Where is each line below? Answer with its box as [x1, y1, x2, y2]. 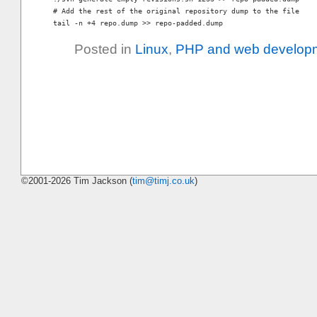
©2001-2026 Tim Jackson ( [21, 175, 132, 187]
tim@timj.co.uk [132, 175, 195, 187]
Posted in [74, 41, 135, 57]
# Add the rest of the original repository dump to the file [53, 6, 299, 15]
